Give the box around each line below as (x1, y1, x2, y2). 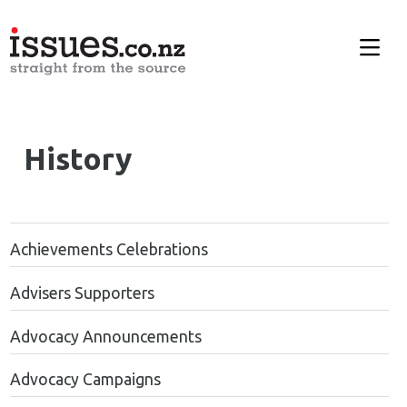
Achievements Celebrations (9, 240, 208, 258)
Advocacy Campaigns (9, 371, 161, 389)
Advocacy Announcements (9, 327, 202, 345)
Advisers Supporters (9, 283, 154, 302)
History (23, 142, 132, 176)
